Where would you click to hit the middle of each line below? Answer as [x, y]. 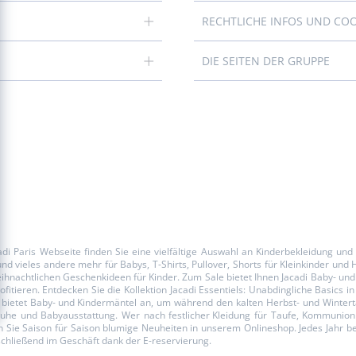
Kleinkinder [305, 264]
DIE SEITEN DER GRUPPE [270, 61]
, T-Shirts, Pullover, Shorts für [214, 264]
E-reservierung [176, 341]
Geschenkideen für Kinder [120, 277]
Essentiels [221, 290]
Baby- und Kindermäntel [83, 302]
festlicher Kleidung [210, 315]
